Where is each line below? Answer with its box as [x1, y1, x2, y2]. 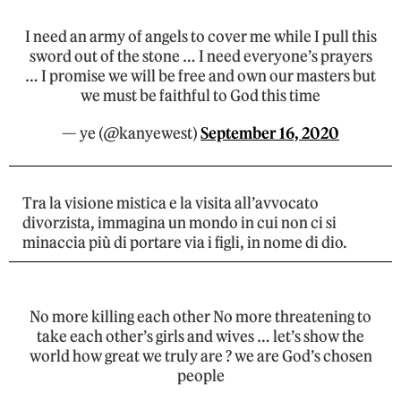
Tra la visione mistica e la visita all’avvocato [22, 193, 319, 214]
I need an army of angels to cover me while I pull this [24, 27, 377, 47]
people [176, 366, 225, 387]
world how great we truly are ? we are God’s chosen [29, 346, 372, 367]
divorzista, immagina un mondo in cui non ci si [22, 213, 337, 234]
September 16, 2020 [200, 124, 339, 144]
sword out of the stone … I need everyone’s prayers [29, 47, 372, 67]
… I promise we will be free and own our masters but [25, 66, 376, 87]
